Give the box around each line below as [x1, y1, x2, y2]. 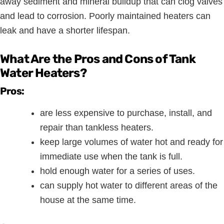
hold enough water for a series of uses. [40, 166, 195, 176]
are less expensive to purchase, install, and [40, 108, 212, 118]
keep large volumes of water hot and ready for [40, 137, 223, 147]
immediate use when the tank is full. [40, 151, 182, 162]
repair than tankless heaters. [40, 122, 153, 133]
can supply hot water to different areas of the [40, 180, 217, 191]
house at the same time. [40, 195, 136, 205]
